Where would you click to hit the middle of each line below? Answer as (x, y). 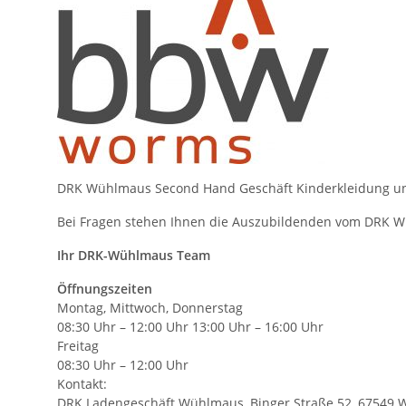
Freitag (78, 346)
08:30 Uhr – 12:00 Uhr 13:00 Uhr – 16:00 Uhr (190, 327)
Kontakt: (82, 384)
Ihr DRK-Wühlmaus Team (134, 255)
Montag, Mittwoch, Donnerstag (150, 308)
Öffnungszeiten (105, 289)
